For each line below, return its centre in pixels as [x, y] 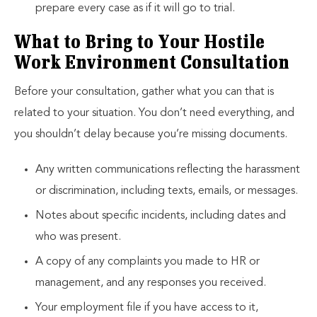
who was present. [78, 237]
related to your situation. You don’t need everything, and [154, 113]
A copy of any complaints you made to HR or [148, 262]
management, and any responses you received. [151, 283]
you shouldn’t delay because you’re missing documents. [151, 134]
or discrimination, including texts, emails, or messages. [167, 191]
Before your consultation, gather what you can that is [144, 92]
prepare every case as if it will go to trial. [135, 8]
